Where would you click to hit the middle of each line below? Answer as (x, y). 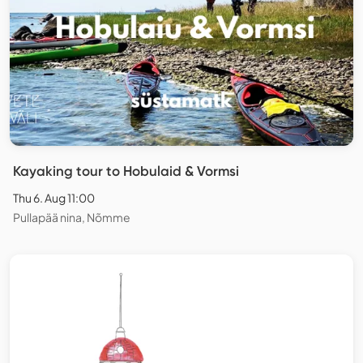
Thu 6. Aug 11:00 (54, 198)
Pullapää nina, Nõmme (72, 218)
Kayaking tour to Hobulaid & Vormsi (126, 171)
